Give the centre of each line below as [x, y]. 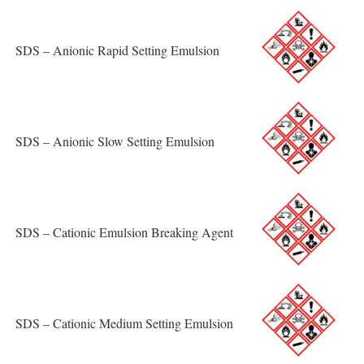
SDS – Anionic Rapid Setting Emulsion [117, 50]
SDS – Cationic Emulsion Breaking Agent [124, 232]
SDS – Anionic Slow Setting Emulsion [115, 141]
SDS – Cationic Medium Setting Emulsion [124, 323]
